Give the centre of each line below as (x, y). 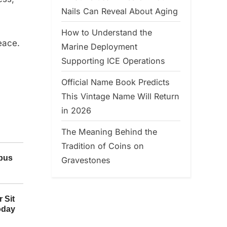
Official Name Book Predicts (116, 82)
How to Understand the (107, 32)
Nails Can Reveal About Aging (120, 11)
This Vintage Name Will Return (120, 96)
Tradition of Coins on (103, 146)
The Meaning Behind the (109, 131)
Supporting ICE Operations (113, 61)
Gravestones (86, 160)
